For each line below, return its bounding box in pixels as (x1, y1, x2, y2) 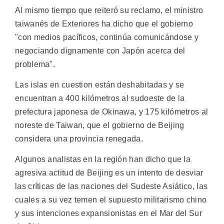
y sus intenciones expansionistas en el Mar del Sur (15, 209, 202, 218)
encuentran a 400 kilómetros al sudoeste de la (15, 94, 185, 103)
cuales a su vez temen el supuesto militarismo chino (15, 195, 207, 204)
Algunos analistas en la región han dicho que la (15, 155, 191, 164)
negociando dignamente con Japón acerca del (15, 46, 185, 55)
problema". (15, 59, 55, 68)
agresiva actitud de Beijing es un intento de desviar (15, 168, 203, 177)
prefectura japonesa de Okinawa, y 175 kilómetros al (15, 107, 208, 116)
